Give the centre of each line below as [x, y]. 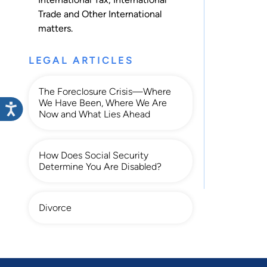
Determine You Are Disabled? [100, 166]
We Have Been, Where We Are [103, 103]
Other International [122, 14]
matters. [55, 28]
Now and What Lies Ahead [94, 114]
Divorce [55, 207]
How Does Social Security [94, 155]
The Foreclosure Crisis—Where [105, 91]
